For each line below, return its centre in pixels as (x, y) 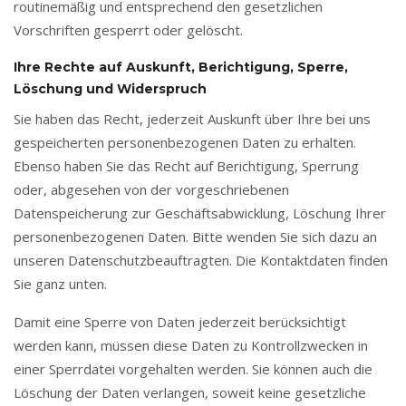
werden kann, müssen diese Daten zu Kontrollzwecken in (191, 345)
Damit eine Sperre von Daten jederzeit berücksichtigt (180, 322)
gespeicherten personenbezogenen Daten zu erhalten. (185, 142)
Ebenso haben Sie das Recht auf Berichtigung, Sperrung (186, 166)
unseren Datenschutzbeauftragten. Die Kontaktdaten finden (201, 260)
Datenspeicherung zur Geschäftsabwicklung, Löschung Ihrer (200, 213)
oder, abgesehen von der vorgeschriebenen (151, 189)
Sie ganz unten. (60, 284)
